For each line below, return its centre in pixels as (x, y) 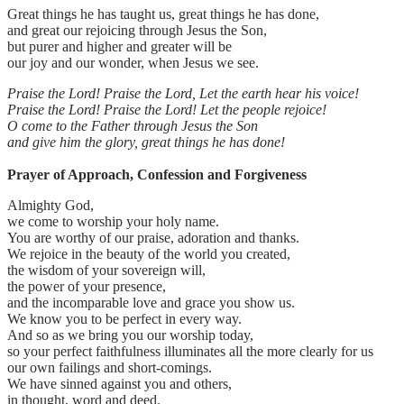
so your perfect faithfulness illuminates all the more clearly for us (192, 352)
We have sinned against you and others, (119, 384)
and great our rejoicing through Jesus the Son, (137, 31)
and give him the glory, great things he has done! (146, 142)
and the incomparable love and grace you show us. (153, 303)
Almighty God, (50, 206)
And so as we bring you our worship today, (130, 335)
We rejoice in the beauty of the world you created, (151, 254)
